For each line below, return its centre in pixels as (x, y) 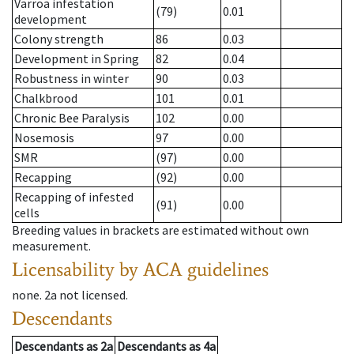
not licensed (92, 295)
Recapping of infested (74, 197)
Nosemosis (44, 138)
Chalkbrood (46, 98)
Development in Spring (77, 59)
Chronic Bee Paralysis (72, 118)
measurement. (51, 246)
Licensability (63, 269)
